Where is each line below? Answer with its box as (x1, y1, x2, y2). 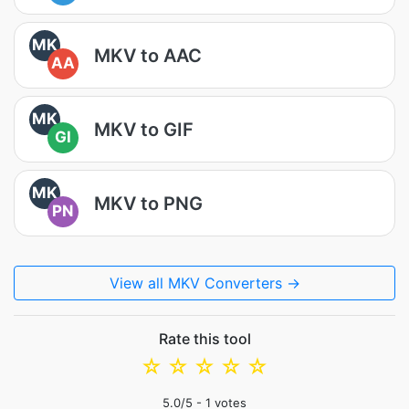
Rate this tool (158, 330, 251, 348)
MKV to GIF (94, 118, 194, 141)
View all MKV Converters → (109, 274, 300, 292)
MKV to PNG (94, 192, 203, 215)
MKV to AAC (94, 44, 202, 67)
